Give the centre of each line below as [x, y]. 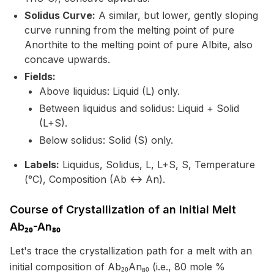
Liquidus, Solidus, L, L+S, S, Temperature [157, 165]
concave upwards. [67, 59]
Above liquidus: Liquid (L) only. [109, 91]
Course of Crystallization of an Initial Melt [123, 209]
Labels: [42, 165]
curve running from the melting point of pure [129, 30]
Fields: [40, 76]
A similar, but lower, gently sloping [177, 15]
